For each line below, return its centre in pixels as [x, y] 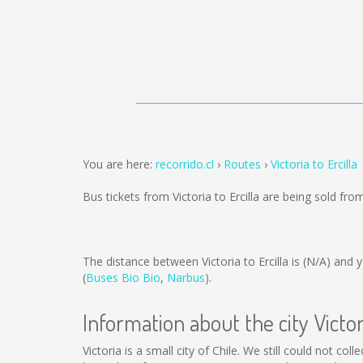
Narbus [186, 278]
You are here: [119, 164]
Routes [242, 164]
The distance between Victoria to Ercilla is [193, 261]
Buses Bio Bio [123, 278]
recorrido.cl [185, 164]
